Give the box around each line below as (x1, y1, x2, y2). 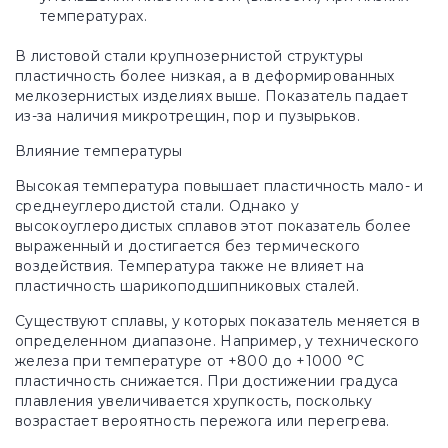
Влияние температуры (15, 142, 183, 160)
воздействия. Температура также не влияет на (15, 257, 364, 275)
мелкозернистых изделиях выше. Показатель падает (15, 87, 409, 105)
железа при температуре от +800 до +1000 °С (15, 352, 365, 370)
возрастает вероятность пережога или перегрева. (15, 412, 390, 430)
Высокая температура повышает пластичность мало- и (15, 177, 424, 195)
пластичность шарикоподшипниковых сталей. (15, 277, 359, 295)
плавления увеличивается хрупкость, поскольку (15, 392, 373, 410)
